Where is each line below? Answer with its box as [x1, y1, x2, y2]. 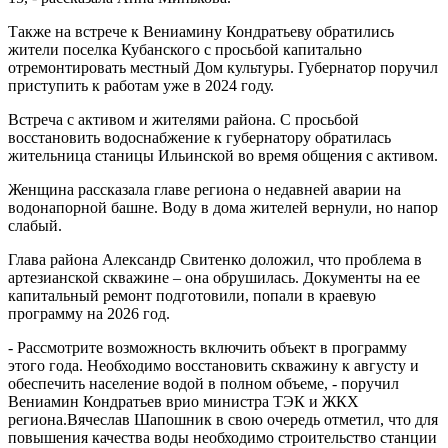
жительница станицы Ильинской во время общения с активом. [8, 147, 438, 164]
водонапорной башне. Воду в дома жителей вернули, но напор [8, 199, 438, 216]
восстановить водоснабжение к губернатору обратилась [8, 129, 391, 146]
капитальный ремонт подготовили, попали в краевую [8, 287, 376, 304]
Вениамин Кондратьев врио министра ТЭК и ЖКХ [8, 393, 359, 410]
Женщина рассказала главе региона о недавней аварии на [8, 181, 401, 198]
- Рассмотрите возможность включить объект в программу [8, 339, 407, 356]
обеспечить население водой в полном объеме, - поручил [8, 375, 399, 392]
